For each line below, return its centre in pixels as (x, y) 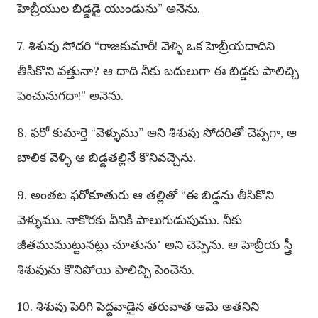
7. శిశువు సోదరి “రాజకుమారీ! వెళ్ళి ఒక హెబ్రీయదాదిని (146, 45)
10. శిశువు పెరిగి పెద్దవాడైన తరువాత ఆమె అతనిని (138, 307)
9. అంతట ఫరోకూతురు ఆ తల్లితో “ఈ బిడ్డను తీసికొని (146, 194)
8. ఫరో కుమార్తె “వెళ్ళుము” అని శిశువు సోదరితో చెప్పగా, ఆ (157, 133)
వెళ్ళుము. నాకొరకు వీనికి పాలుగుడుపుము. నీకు (130, 219)
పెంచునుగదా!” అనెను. (70, 95)
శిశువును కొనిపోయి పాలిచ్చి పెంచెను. (106, 269)
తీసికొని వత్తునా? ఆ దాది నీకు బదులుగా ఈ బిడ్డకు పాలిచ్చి (158, 70)
